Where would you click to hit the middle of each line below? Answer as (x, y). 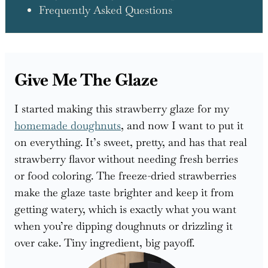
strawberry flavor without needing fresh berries (126, 159)
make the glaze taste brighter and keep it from (124, 192)
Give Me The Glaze (86, 79)
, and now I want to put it (182, 125)
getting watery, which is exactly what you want (125, 209)
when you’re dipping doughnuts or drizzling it (124, 226)
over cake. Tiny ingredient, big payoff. (104, 242)
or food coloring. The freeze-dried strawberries (125, 175)
